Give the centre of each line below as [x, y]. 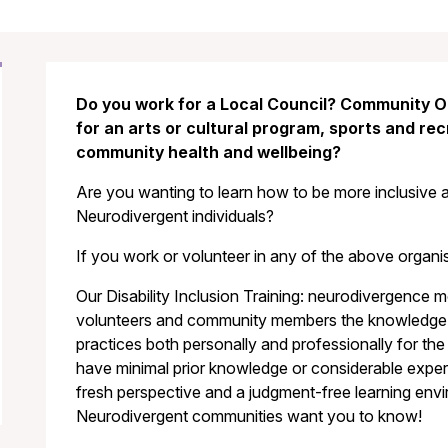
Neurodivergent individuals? [175, 216]
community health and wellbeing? [208, 152]
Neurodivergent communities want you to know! [249, 416]
